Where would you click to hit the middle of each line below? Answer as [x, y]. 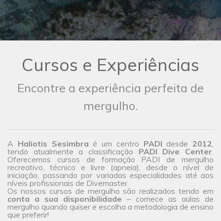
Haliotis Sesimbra [53, 144]
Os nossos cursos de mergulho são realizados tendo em [110, 191]
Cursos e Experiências [110, 65]
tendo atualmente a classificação [73, 152]
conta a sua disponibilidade [65, 199]
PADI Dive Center [175, 152]
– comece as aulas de [168, 199]
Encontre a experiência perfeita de [110, 88]
